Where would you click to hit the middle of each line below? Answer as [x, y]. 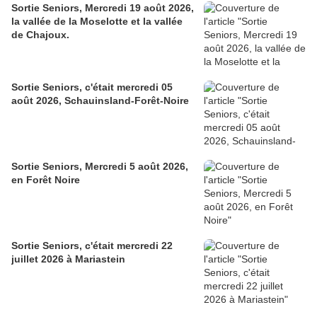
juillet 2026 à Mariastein [68, 259]
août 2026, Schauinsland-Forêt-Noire [100, 100]
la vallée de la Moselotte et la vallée [97, 21]
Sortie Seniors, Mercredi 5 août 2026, [100, 166]
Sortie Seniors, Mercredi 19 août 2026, [103, 7]
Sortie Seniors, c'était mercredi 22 [92, 245]
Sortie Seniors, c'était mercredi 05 [92, 87]
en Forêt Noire [46, 179]
